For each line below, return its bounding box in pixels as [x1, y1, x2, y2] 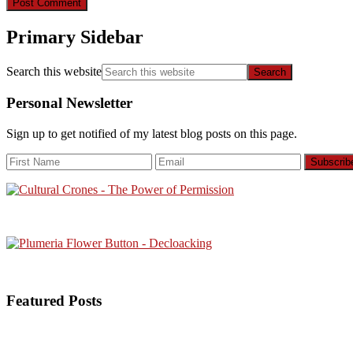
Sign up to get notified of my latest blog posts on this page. [6, 127, 297, 141]
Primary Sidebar [6, 26, 143, 47]
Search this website [6, 64, 102, 78]
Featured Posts [6, 292, 102, 309]
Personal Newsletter [6, 95, 132, 112]
